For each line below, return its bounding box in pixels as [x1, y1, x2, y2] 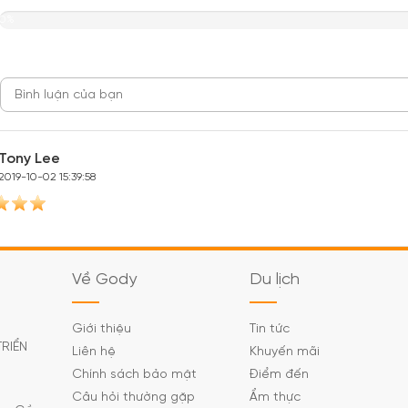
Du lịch [250, 271, 300, 289]
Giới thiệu [72, 322, 131, 336]
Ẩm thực [250, 391, 301, 404]
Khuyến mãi [250, 345, 320, 359]
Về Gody [72, 271, 137, 289]
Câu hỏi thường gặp [72, 391, 195, 404]
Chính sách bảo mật [72, 368, 197, 382]
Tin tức [250, 322, 290, 336]
